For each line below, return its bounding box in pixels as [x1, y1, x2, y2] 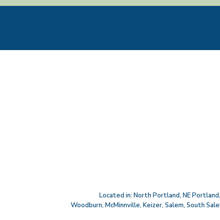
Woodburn [70, 200, 102, 210]
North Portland [133, 191, 180, 200]
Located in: [99, 191, 134, 200]
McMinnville [105, 200, 140, 210]
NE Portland [182, 191, 219, 200]
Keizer [142, 200, 162, 210]
